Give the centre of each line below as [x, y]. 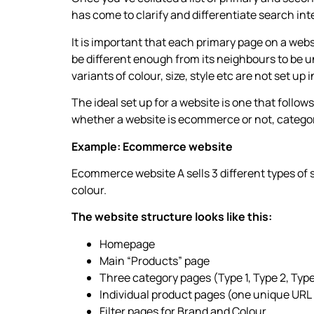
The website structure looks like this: [172, 217]
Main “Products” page [155, 260]
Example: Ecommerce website [152, 146]
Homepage [127, 244]
